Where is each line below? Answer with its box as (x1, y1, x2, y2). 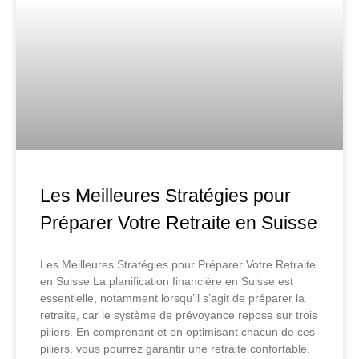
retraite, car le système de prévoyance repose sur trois (40, 309, 317, 322)
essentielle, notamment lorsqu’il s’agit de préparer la (40, 292, 305, 305)
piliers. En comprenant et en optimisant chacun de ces (40, 325, 315, 339)
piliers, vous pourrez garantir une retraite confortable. (40, 342, 310, 356)
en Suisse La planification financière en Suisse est (40, 275, 293, 288)
